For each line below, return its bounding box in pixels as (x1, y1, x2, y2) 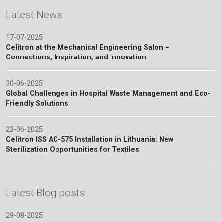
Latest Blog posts (6, 187, 85, 199)
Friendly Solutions (6, 99, 68, 108)
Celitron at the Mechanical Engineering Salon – (6, 43, 169, 52)
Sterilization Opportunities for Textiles (6, 145, 139, 154)
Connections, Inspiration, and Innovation (6, 53, 146, 61)
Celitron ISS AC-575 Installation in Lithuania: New (6, 135, 173, 144)
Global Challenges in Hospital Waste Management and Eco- (6, 89, 211, 98)
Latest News (6, 9, 62, 21)
